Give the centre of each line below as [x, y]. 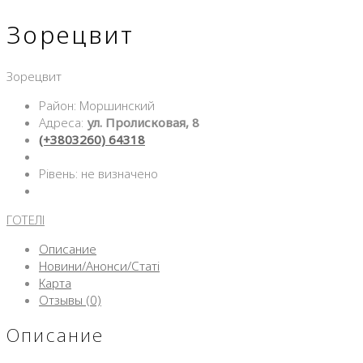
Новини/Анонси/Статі [99, 266]
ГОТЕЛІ [26, 220]
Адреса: [63, 123]
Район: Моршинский [97, 106]
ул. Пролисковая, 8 [143, 123]
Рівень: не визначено [98, 174]
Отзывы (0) [70, 300]
